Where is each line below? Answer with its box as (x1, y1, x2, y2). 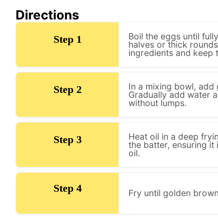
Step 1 (53, 33, 82, 45)
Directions (16, 7, 79, 22)
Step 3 (53, 133, 82, 145)
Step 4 (53, 182, 82, 194)
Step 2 (53, 83, 82, 95)
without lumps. (128, 97, 187, 108)
